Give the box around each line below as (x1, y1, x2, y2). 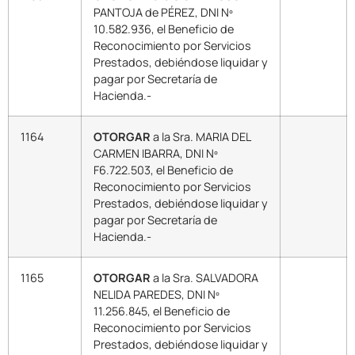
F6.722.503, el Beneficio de (94, 162, 233, 178)
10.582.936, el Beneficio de (94, 21, 234, 37)
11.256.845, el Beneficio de (94, 303, 230, 319)
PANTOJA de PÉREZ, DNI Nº (94, 5, 233, 21)
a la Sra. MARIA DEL (153, 129, 251, 145)
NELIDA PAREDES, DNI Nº (94, 287, 219, 303)
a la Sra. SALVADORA (153, 270, 258, 286)
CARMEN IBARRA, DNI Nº (94, 146, 218, 162)
